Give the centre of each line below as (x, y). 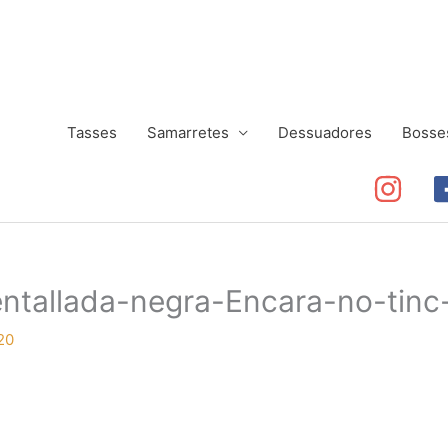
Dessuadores (325, 132)
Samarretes (188, 132)
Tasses (92, 132)
